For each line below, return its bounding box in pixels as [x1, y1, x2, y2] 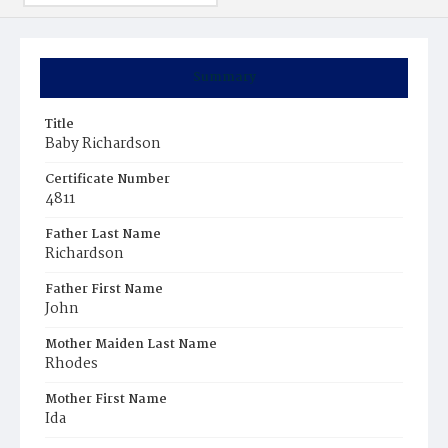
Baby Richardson [45, 132, 161, 156]
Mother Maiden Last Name [45, 334, 217, 355]
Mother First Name [45, 389, 167, 410]
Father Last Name [45, 224, 161, 245]
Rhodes [45, 352, 98, 376]
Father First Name [45, 279, 163, 300]
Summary [192, 67, 256, 88]
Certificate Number [45, 169, 170, 190]
